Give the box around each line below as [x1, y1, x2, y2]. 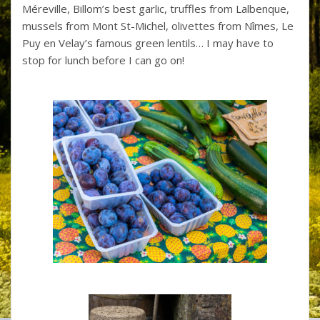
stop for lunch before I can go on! [22, 52, 184, 67]
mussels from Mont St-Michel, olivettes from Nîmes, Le [22, 18, 294, 33]
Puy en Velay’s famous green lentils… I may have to [22, 35, 274, 50]
